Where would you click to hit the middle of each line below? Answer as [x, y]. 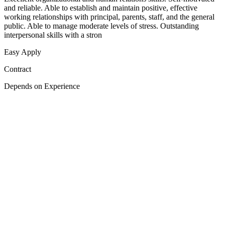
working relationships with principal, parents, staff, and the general [109, 17]
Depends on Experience [42, 86]
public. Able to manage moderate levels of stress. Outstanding [101, 26]
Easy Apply [23, 52]
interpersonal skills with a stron [53, 35]
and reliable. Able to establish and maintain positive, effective [101, 8]
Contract [18, 69]
